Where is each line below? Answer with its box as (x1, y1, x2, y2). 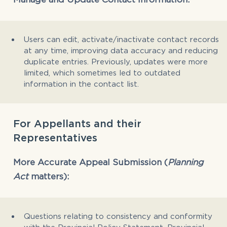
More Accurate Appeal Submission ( (13, 157, 168, 167)
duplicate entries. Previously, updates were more (24, 57, 208, 65)
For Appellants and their (13, 118, 141, 129)
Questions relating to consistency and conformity (24, 211, 212, 220)
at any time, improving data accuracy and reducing (24, 46, 218, 54)
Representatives (13, 132, 97, 143)
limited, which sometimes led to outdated (24, 68, 180, 77)
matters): (28, 171, 69, 181)
